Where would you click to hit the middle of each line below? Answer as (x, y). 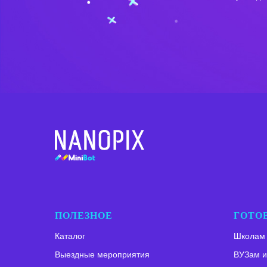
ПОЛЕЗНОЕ (84, 215)
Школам (249, 236)
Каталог (70, 236)
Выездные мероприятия (102, 254)
